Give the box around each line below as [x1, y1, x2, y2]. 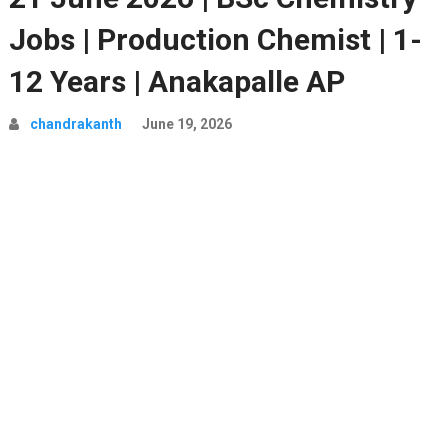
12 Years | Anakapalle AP [8, 64, 345, 99]
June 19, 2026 [141, 116, 232, 132]
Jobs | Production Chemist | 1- [8, 22, 422, 57]
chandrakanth [29, 116, 122, 132]
